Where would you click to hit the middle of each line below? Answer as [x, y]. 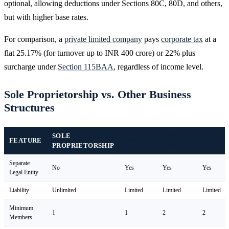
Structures [29, 107]
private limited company [103, 39]
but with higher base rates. [46, 17]
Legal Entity [24, 172]
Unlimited [64, 190]
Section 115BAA [86, 66]
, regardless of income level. [158, 66]
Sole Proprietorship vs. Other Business [98, 94]
